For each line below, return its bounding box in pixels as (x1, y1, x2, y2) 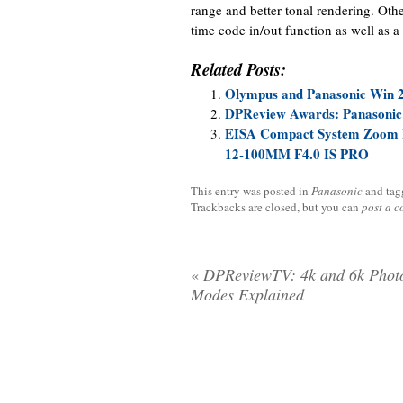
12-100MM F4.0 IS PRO (224, 143, 369, 162)
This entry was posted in (191, 182, 311, 199)
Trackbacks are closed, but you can (191, 198, 362, 215)
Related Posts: (191, 57, 286, 81)
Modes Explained (191, 282, 304, 305)
